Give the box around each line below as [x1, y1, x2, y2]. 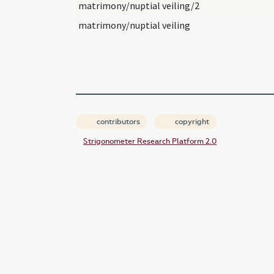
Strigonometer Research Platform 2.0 [83, 136, 217, 146]
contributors [95, 117, 140, 126]
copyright [173, 117, 209, 126]
